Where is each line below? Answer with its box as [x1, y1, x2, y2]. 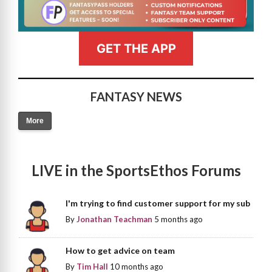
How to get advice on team [66, 245, 175, 256]
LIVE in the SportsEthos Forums [31, 161, 241, 180]
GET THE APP [96, 41, 176, 56]
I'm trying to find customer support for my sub [66, 198, 251, 209]
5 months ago [154, 214, 203, 225]
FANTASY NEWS [90, 89, 182, 104]
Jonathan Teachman [76, 214, 153, 225]
